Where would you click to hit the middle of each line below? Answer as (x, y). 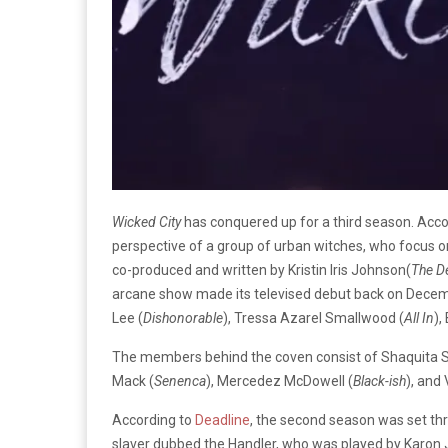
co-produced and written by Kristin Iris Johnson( (261, 269)
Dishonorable (183, 317)
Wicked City (146, 221)
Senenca (180, 380)
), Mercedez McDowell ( (279, 380)
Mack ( (133, 380)
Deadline (222, 419)
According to (153, 419)
